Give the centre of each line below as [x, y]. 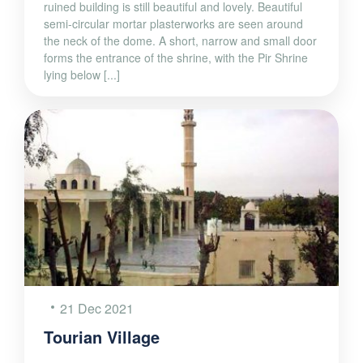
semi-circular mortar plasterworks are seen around [173, 23]
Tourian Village [102, 336]
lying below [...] [82, 74]
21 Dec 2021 [97, 308]
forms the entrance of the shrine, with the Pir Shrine [176, 57]
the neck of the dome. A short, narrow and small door [180, 40]
